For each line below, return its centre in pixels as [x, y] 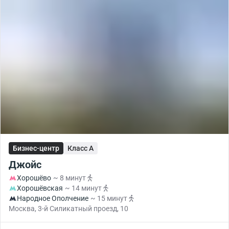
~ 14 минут [83, 188]
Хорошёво [34, 178]
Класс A [81, 148]
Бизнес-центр [36, 148]
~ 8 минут [70, 178]
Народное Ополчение [53, 198]
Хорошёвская [40, 188]
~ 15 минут [109, 198]
